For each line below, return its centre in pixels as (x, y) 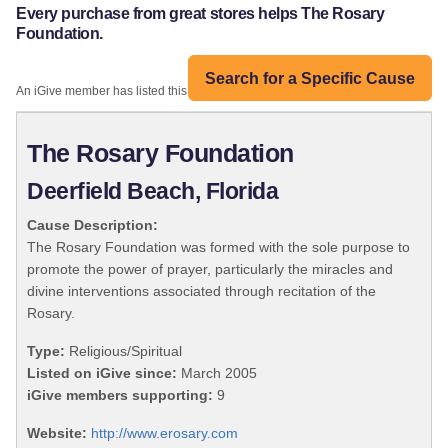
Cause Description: (92, 225)
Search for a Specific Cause (310, 78)
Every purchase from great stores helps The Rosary (200, 14)
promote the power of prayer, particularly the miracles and (210, 269)
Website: (57, 433)
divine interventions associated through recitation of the (201, 291)
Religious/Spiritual (123, 351)
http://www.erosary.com (164, 433)
